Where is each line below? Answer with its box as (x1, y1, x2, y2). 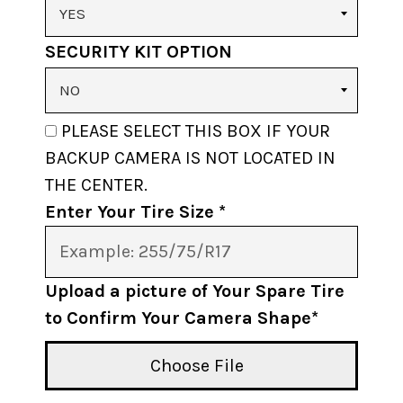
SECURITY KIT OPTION (45, 41, 232, 63)
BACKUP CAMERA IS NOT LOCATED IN (45, 148, 336, 169)
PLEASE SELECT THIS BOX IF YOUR (61, 121, 330, 142)
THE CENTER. (45, 175, 148, 196)
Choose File (150, 354, 244, 376)
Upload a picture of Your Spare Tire (45, 281, 345, 302)
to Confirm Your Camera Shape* (45, 308, 318, 329)
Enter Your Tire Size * (45, 201, 226, 223)
